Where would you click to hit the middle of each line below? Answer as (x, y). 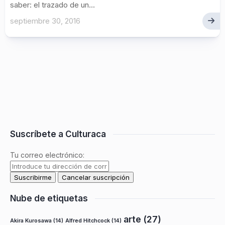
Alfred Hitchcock (88, 221)
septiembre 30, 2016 (45, 21)
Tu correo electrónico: (47, 155)
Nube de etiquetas (49, 198)
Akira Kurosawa (31, 221)
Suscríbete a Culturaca (58, 134)
